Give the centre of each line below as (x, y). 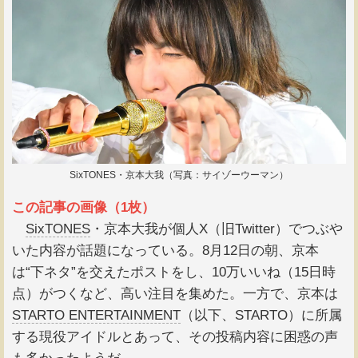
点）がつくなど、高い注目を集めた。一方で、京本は (175, 294)
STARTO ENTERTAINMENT (96, 316)
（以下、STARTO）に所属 (261, 316)
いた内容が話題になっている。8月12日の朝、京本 (165, 251)
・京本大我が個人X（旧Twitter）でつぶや (217, 229)
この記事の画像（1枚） (84, 208)
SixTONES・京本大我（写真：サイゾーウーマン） (179, 175)
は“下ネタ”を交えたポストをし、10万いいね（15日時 (174, 272)
